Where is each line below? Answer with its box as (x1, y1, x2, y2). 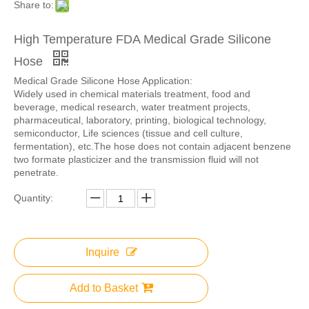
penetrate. (14, 167, 59, 178)
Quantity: (14, 192, 53, 203)
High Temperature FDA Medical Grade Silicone (14, 32, 271, 46)
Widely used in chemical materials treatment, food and (14, 88, 250, 99)
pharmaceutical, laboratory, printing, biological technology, (14, 114, 266, 126)
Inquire (85, 246, 119, 258)
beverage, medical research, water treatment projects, (14, 101, 250, 112)
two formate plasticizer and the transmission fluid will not (14, 154, 259, 165)
